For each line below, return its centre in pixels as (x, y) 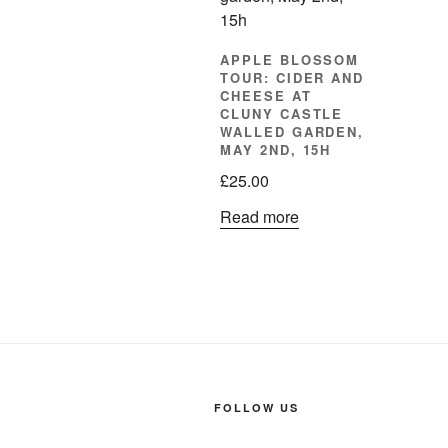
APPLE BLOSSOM (290, 60)
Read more (259, 216)
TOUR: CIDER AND (292, 78)
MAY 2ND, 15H (276, 150)
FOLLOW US (256, 407)
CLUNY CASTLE (282, 114)
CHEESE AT (266, 96)
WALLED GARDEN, (292, 132)
